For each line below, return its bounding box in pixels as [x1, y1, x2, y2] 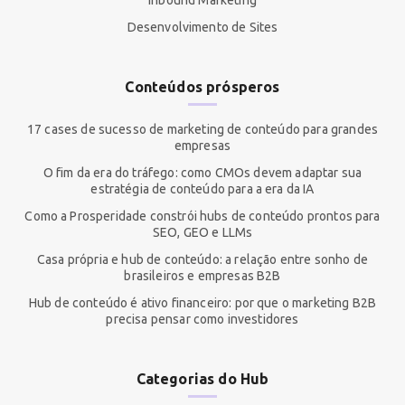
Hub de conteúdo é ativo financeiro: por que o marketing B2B [28, 296, 377, 311]
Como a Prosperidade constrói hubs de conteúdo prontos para [24, 209, 381, 224]
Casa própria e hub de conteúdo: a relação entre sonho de [37, 252, 368, 268]
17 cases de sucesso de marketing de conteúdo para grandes [26, 122, 379, 137]
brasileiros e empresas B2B [124, 268, 281, 284]
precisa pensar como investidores [106, 312, 299, 327]
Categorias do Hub [136, 371, 269, 388]
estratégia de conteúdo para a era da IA [90, 182, 315, 197]
